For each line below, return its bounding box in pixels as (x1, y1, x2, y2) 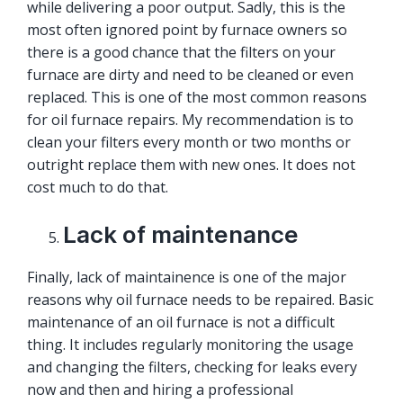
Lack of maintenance (63, 220, 299, 249)
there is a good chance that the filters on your (27, 42, 336, 63)
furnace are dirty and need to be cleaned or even (27, 65, 354, 85)
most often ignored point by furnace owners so (27, 20, 347, 40)
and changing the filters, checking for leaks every (27, 357, 357, 378)
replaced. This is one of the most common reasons (27, 87, 367, 108)
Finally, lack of (27, 267, 124, 288)
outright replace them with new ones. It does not (27, 155, 355, 175)
